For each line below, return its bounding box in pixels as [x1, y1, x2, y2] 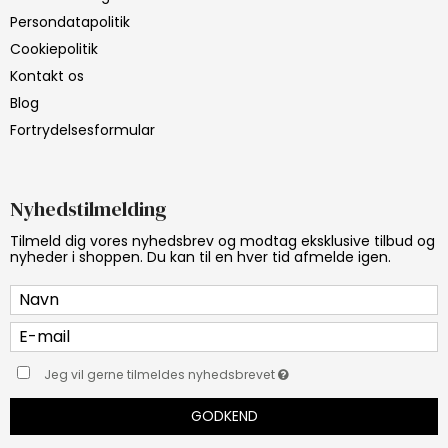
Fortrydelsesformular [10, 119, 155, 140]
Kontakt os [10, 65, 84, 86]
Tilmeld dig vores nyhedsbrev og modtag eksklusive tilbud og [10, 230, 435, 251]
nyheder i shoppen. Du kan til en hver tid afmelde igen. [10, 246, 391, 267]
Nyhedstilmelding [10, 194, 167, 223]
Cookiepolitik [10, 38, 98, 59]
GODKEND [190, 405, 258, 426]
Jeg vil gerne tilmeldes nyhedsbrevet [44, 365, 279, 383]
